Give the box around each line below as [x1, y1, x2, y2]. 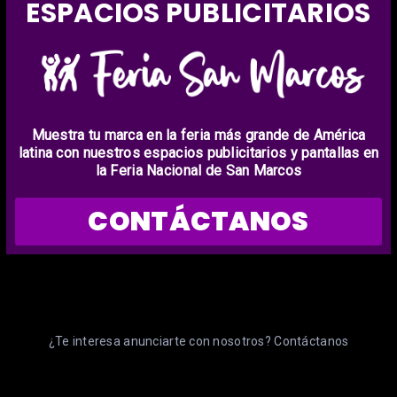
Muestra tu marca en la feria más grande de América [31, 126, 366, 144]
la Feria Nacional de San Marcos [95, 161, 302, 179]
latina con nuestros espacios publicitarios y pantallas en [18, 144, 379, 161]
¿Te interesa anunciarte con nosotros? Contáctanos [48, 333, 349, 348]
